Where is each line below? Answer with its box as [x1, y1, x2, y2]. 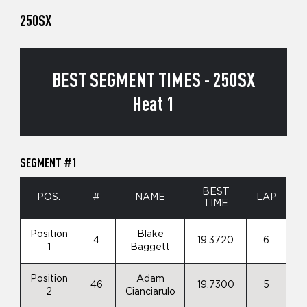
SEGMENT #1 [20, 153, 78, 170]
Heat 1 [132, 92, 175, 116]
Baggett [130, 242, 171, 252]
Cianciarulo [125, 286, 175, 297]
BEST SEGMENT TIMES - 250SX [52, 68, 255, 92]
